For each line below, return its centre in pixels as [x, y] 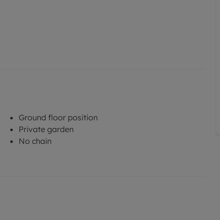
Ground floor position [58, 117]
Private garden [46, 129]
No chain [35, 141]
